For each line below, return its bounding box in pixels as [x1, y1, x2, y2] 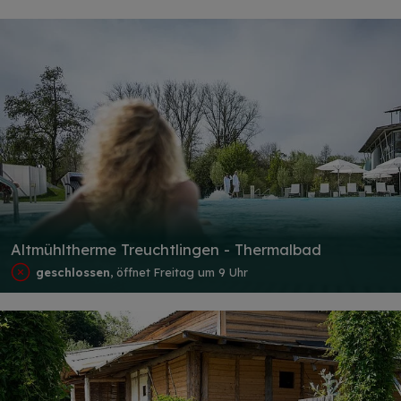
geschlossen [36, 264, 111, 279]
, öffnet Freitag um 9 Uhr [110, 264, 249, 279]
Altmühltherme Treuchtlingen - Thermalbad [11, 240, 321, 260]
